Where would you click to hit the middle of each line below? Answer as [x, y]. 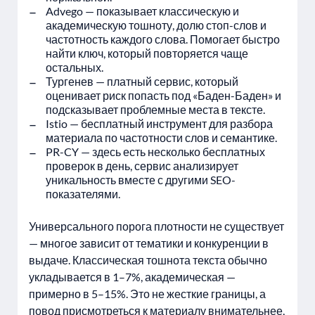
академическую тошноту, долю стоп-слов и [156, 25]
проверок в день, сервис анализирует [142, 166]
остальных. [75, 67]
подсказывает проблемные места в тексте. [155, 109]
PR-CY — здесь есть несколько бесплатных [155, 152]
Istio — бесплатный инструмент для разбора [159, 123]
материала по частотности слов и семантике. [161, 137]
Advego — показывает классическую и [142, 11]
